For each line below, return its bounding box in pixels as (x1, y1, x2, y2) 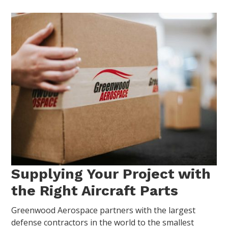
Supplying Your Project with (11, 165, 211, 183)
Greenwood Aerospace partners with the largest (11, 205, 196, 216)
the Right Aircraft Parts (11, 182, 179, 199)
